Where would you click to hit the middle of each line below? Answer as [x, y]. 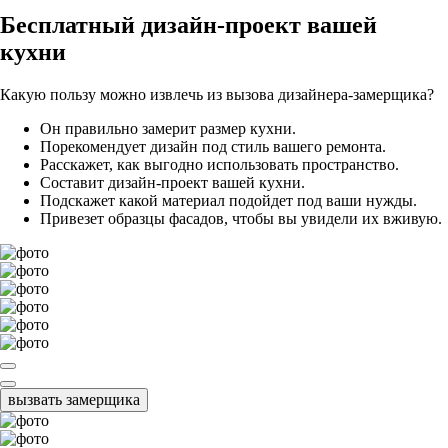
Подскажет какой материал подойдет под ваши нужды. [228, 201]
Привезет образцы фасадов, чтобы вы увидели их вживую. [241, 219]
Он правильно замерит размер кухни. [168, 129]
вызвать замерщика [74, 400]
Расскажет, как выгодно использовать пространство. [219, 165]
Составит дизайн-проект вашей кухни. [172, 183]
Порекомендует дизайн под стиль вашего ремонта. [213, 147]
